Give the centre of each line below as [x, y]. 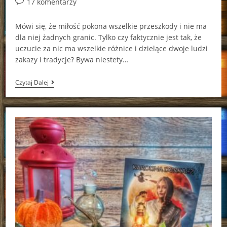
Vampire [62, 98]
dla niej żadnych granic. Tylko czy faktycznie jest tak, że [108, 37]
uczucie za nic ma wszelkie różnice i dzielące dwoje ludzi [111, 48]
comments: [33, 12]
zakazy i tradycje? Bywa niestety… [71, 59]
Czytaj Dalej [32, 82]
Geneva [61, 106]
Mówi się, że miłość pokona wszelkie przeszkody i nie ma [111, 26]
